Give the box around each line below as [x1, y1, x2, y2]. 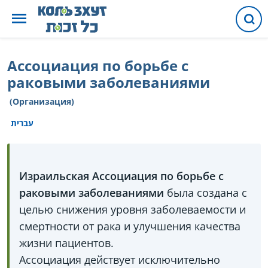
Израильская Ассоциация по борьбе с [19, 169, 224, 183]
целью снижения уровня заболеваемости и [19, 202, 246, 217]
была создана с [164, 185, 247, 200]
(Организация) [10, 96, 74, 107]
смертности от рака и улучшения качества [19, 219, 240, 233]
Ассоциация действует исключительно [19, 252, 220, 267]
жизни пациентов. [19, 236, 114, 250]
